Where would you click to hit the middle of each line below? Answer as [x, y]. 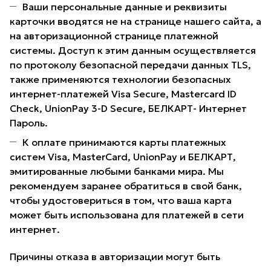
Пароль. [29, 123]
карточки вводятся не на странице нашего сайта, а [135, 21]
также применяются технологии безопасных [120, 80]
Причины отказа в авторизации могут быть [115, 257]
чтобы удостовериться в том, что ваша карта [121, 201]
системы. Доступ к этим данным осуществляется [133, 51]
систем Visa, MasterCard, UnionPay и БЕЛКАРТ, [123, 157]
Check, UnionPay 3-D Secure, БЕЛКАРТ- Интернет [128, 109]
